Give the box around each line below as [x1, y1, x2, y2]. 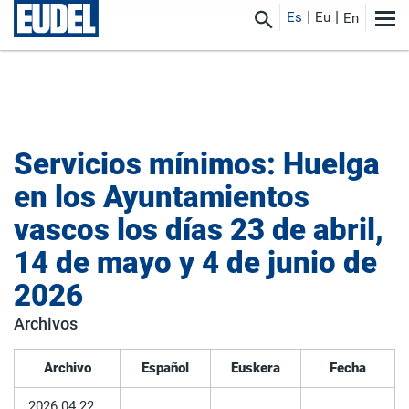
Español [142, 360, 189, 376]
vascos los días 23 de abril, [14, 212, 383, 247]
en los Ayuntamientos [14, 179, 309, 215]
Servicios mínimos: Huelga [14, 146, 380, 182]
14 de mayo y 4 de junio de [14, 245, 377, 280]
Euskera [231, 360, 280, 376]
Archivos [14, 314, 78, 333]
